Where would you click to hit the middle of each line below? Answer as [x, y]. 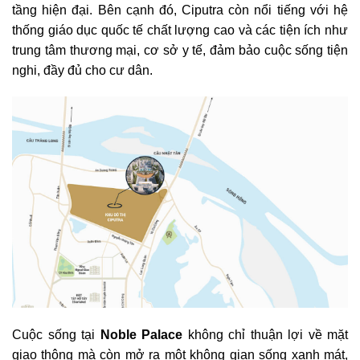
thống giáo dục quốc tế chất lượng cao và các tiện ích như [180, 30]
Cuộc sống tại [56, 335]
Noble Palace [141, 335]
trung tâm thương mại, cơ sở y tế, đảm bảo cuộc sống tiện [180, 50]
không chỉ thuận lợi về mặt [265, 335]
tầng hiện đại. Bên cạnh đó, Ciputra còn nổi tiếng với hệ [180, 10]
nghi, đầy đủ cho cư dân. [82, 70]
